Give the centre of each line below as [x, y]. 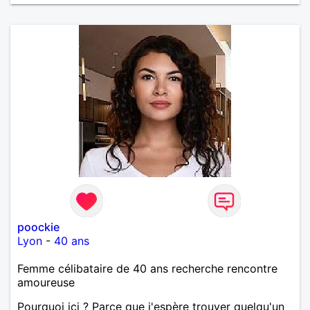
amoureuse [46, 282]
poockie [38, 227]
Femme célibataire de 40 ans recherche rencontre [147, 268]
